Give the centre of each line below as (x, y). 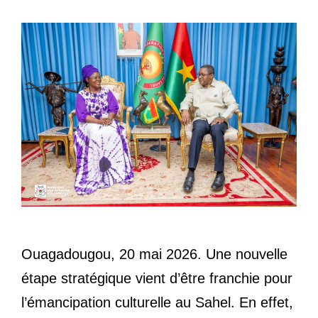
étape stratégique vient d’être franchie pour (157, 278)
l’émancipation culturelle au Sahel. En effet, (157, 302)
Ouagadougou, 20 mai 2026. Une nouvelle (154, 254)
